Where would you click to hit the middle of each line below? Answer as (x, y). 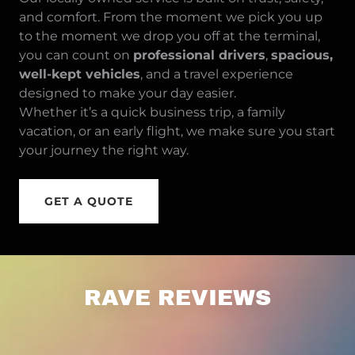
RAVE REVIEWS (177, 298)
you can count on (76, 55)
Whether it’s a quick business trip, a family (152, 112)
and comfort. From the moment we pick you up (171, 17)
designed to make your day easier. (128, 93)
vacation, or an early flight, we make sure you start (177, 131)
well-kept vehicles (80, 74)
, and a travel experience (217, 74)
